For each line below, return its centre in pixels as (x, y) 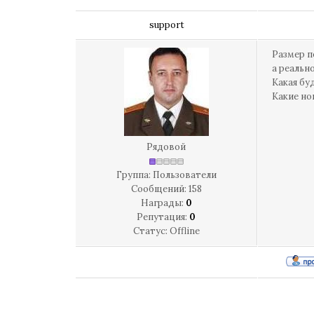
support (166, 25)
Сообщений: (159, 189)
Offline (184, 231)
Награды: (163, 203)
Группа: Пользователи (166, 175)
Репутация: (163, 217)
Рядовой (166, 147)
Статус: (151, 231)
